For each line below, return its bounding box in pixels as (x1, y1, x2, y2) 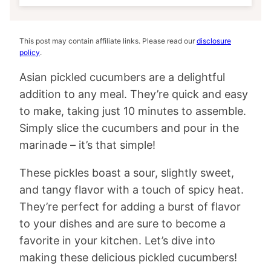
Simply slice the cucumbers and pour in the (19, 122, 239, 134)
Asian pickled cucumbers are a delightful (19, 71, 225, 83)
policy (19, 48, 40, 57)
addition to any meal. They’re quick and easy (19, 88, 248, 100)
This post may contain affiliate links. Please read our (19, 36, 197, 45)
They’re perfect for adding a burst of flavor (19, 200, 241, 213)
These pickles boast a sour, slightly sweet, (19, 166, 234, 179)
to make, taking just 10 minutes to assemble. (19, 105, 246, 117)
